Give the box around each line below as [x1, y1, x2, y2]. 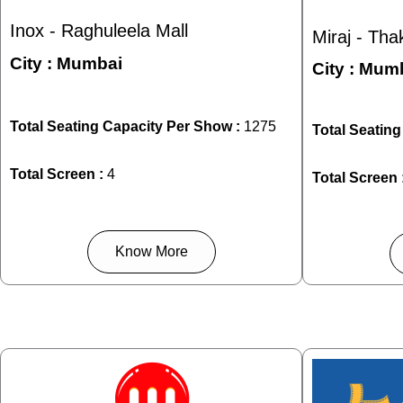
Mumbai [57, 54, 122, 74]
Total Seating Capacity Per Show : [10, 119, 244, 135]
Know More [114, 244, 188, 260]
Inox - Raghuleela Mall [10, 20, 188, 40]
